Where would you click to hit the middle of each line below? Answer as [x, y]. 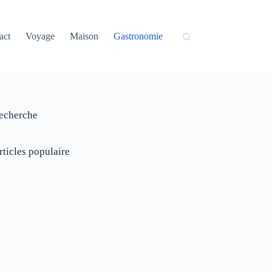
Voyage [40, 36]
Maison [84, 36]
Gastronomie [138, 36]
